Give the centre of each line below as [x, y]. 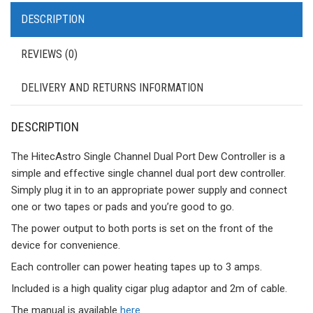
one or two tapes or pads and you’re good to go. [123, 206]
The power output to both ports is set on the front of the [142, 228]
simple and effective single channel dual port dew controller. [148, 173]
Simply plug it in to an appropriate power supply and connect [149, 190]
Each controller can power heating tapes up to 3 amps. [137, 267]
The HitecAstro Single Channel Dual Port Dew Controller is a [148, 156]
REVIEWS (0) [49, 54]
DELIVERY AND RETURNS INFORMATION [112, 87]
